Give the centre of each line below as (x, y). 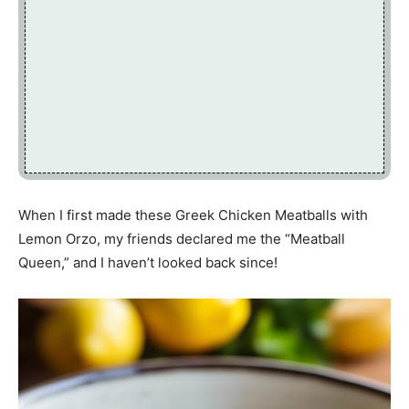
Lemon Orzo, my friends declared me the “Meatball (182, 238)
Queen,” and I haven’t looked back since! (148, 262)
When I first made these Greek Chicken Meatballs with (193, 215)
